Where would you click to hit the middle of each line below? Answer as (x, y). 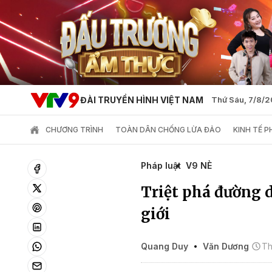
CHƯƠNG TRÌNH (74, 130)
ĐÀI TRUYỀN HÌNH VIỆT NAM (141, 100)
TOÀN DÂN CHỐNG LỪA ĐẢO (168, 130)
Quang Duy (166, 246)
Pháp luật (161, 165)
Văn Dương (226, 246)
